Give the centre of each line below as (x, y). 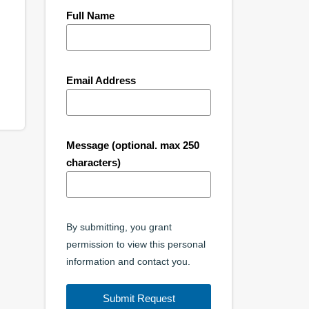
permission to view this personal (136, 245)
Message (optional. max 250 (133, 145)
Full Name (90, 16)
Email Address (101, 80)
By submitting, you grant (119, 227)
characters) (93, 162)
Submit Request (139, 298)
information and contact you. (128, 262)
